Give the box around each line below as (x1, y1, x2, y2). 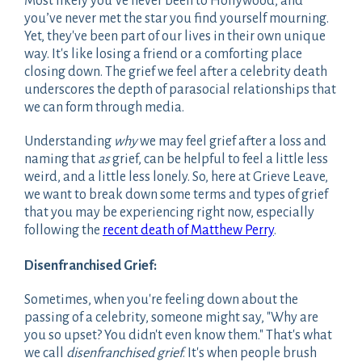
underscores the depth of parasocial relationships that (24, 82, 336, 97)
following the (24, 222, 103, 238)
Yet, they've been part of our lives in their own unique (24, 28, 326, 44)
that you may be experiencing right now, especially (24, 204, 314, 220)
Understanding (24, 133, 114, 149)
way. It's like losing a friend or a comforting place (24, 46, 302, 61)
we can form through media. (24, 99, 184, 115)
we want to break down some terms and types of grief (24, 187, 328, 202)
